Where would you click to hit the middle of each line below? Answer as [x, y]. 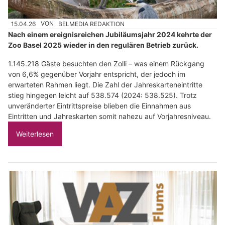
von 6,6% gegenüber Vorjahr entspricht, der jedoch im [97, 74]
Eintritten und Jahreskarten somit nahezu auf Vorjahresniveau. [109, 116]
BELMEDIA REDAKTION [92, 24]
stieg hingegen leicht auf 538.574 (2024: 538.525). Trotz [102, 95]
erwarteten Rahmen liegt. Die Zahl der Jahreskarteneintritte [105, 84]
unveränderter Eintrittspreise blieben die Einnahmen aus [99, 105]
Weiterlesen [35, 134]
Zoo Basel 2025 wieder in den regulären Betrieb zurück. [103, 45]
